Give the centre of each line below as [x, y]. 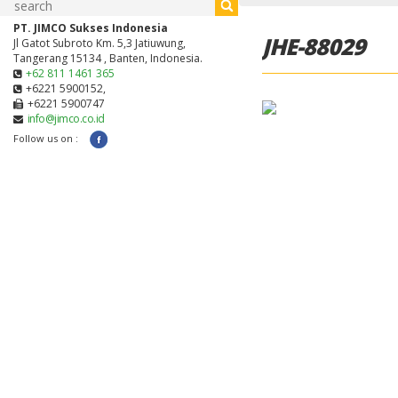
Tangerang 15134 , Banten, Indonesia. [108, 58]
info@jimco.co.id [66, 119]
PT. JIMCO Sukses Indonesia [91, 28]
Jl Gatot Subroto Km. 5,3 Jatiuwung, [99, 43]
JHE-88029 [313, 47]
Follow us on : [46, 138]
